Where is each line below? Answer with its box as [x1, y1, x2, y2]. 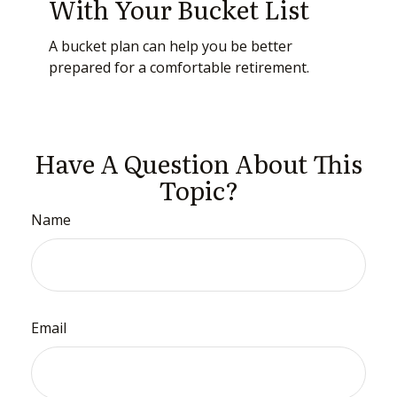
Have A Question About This [35, 144, 362, 183]
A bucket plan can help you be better [49, 36, 292, 57]
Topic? [159, 171, 238, 209]
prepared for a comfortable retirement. [49, 58, 309, 78]
